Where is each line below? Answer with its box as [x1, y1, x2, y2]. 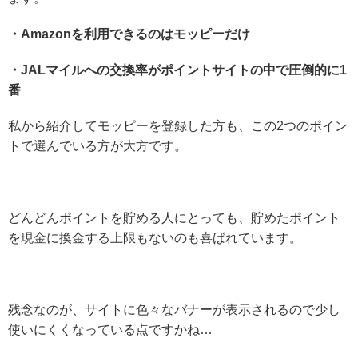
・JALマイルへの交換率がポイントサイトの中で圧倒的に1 [8, 63, 347, 78]
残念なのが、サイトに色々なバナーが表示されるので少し [8, 303, 340, 317]
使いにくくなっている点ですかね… [8, 323, 213, 337]
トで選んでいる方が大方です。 [8, 139, 187, 153]
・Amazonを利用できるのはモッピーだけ [8, 27, 250, 42]
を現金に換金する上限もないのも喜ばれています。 [8, 231, 302, 245]
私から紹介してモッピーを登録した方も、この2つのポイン [8, 119, 348, 133]
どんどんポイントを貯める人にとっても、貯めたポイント [8, 211, 340, 225]
